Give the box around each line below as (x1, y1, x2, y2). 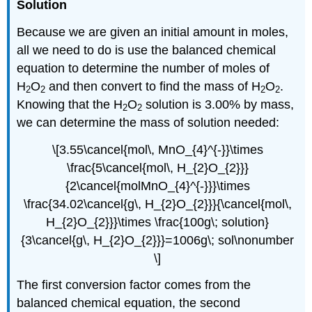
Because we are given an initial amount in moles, (17, 24, 289, 39)
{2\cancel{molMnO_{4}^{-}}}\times (65, 178, 250, 193)
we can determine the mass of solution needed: (17, 115, 280, 130)
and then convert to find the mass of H (45, 79, 261, 93)
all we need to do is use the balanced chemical (17, 42, 276, 57)
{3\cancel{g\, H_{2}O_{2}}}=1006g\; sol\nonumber (21, 233, 294, 247)
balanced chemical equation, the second (17, 296, 241, 311)
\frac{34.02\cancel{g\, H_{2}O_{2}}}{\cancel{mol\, (23, 196, 292, 211)
